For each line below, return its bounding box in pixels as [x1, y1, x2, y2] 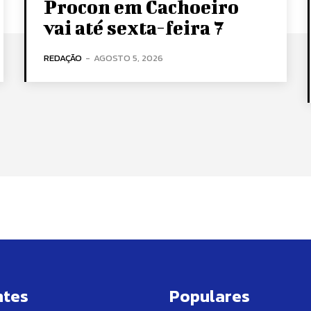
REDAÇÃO [44, 51, 83, 65]
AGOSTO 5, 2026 [94, 51, 164, 65]
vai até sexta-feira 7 [44, 16, 224, 38]
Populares [169, 283, 250, 308]
